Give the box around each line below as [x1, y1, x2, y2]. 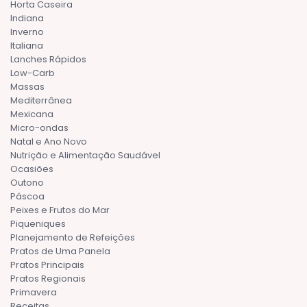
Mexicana [10, 107, 53, 121]
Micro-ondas [10, 121, 69, 134]
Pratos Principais [10, 258, 84, 271]
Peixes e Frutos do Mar [10, 203, 110, 217]
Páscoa [10, 189, 45, 203]
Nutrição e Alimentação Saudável [10, 148, 160, 162]
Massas [10, 79, 45, 93]
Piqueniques [10, 217, 66, 230]
